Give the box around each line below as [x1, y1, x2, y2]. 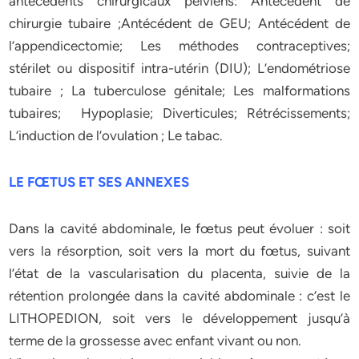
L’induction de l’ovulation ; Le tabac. [9, 127, 224, 143]
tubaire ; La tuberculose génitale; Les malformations [9, 83, 350, 99]
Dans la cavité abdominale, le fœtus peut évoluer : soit [9, 220, 350, 236]
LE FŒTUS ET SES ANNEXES [9, 174, 190, 190]
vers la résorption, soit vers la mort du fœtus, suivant [9, 243, 350, 259]
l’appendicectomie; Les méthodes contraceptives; [9, 38, 350, 54]
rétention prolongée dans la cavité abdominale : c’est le [9, 288, 350, 304]
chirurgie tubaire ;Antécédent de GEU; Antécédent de [9, 15, 350, 31]
